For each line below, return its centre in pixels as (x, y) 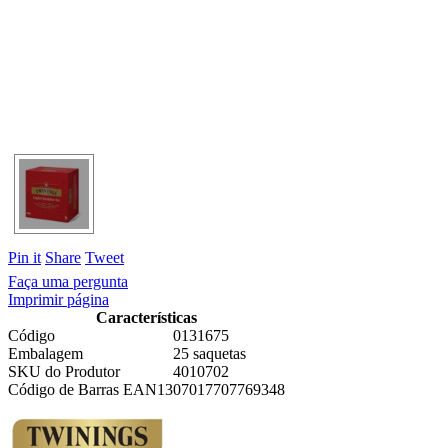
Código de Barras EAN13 (90, 389)
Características (146, 317)
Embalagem (45, 353)
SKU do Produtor (64, 371)
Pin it (24, 257)
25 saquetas (209, 353)
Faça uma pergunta (68, 281)
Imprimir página (58, 299)
